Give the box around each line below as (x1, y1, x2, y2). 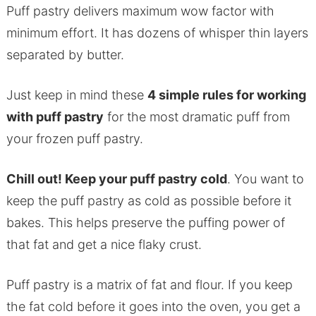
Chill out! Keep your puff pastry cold (6, 171, 227, 187)
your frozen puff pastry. (6, 131, 143, 147)
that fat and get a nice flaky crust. (6, 237, 202, 253)
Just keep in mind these (6, 87, 147, 103)
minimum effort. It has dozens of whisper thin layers (6, 25, 308, 41)
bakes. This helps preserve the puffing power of (6, 215, 285, 231)
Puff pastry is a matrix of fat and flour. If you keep (6, 277, 293, 293)
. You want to (226, 171, 304, 187)
